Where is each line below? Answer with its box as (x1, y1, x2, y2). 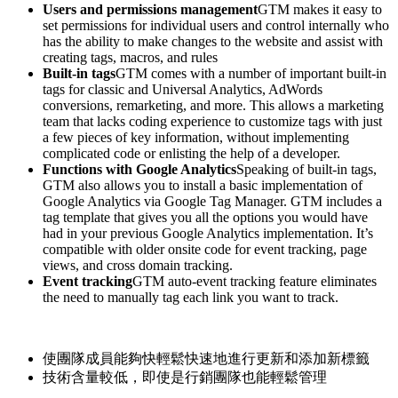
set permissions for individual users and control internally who (43, 17, 389, 33)
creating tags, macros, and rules (43, 49, 218, 65)
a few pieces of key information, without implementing (43, 129, 349, 145)
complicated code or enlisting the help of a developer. (43, 145, 340, 161)
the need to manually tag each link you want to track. (43, 289, 338, 305)
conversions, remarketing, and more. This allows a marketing (43, 97, 384, 113)
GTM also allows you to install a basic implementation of (43, 177, 362, 193)
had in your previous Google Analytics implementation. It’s (43, 225, 373, 241)
